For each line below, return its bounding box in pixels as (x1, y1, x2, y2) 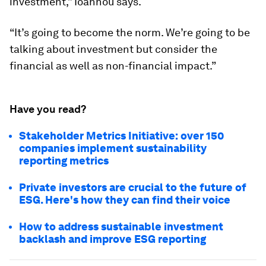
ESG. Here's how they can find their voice (19, 194, 230, 207)
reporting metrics (19, 154, 109, 167)
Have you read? (9, 103, 86, 116)
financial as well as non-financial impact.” (9, 59, 216, 72)
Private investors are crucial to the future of (19, 181, 246, 194)
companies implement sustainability (19, 142, 207, 155)
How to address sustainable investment (19, 220, 223, 233)
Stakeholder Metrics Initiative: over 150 (19, 129, 224, 142)
